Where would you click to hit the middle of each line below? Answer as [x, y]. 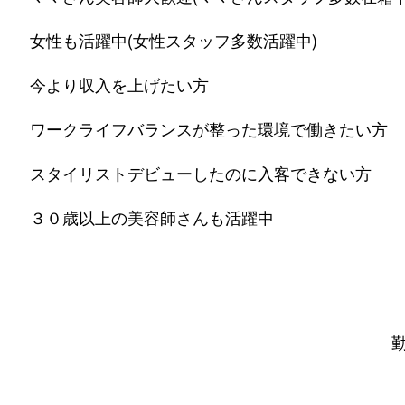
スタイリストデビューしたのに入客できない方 [201, 174]
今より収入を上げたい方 [119, 85]
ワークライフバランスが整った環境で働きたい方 [209, 129]
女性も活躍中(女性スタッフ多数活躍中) [174, 41]
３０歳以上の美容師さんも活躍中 [152, 218]
